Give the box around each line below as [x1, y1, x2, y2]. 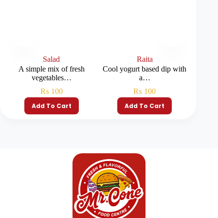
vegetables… [31, 73, 72, 82]
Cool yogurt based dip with [103, 65, 187, 73]
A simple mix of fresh [18, 65, 85, 73]
